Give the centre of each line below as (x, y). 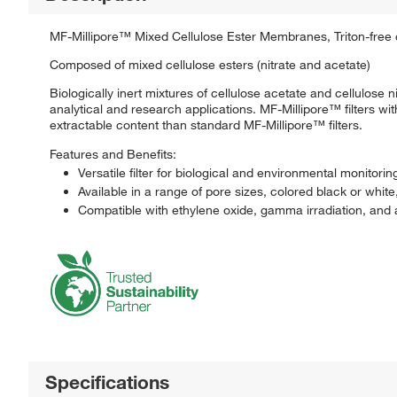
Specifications (108, 381)
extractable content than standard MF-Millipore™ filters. (206, 125)
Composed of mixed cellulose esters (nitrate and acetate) (210, 64)
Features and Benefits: (113, 154)
